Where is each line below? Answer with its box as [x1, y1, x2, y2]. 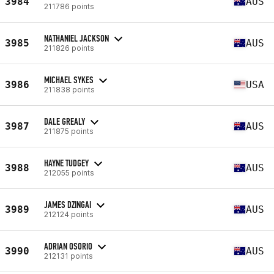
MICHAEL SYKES [44, 73, 94, 86]
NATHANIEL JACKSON [44, 32, 109, 44]
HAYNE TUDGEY [44, 157, 89, 169]
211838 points [44, 84, 95, 94]
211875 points [44, 126, 94, 136]
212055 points [44, 168, 94, 177]
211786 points [44, 1, 94, 11]
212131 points [44, 251, 93, 261]
